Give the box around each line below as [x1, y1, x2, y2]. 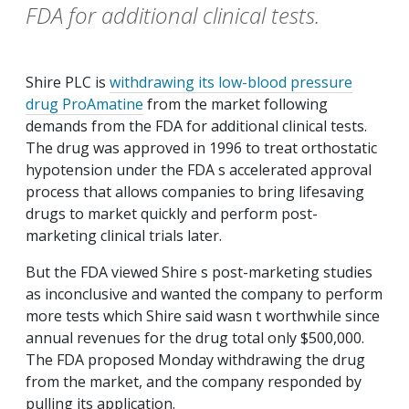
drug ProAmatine [26, 94, 143, 115]
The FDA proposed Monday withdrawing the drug [26, 350, 365, 371]
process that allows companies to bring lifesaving [26, 182, 364, 203]
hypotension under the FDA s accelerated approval [26, 160, 372, 181]
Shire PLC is [26, 72, 110, 93]
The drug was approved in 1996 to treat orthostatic [26, 138, 377, 159]
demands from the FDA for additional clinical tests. [26, 116, 367, 137]
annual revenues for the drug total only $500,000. [26, 328, 364, 349]
